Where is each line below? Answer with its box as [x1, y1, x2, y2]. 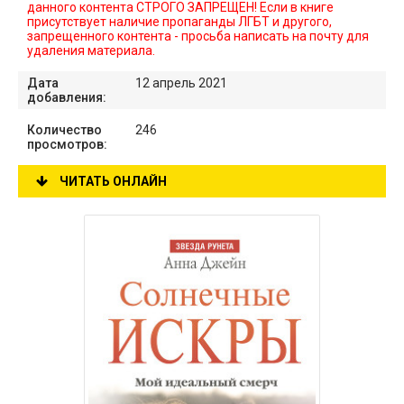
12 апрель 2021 [135, 76, 227, 90]
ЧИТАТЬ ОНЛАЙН [57, 174, 167, 188]
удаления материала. [27, 43, 155, 58]
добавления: [27, 90, 106, 105]
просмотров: [27, 137, 107, 151]
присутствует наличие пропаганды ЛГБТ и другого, [27, 14, 332, 29]
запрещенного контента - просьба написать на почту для [27, 29, 369, 43]
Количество [27, 123, 102, 137]
